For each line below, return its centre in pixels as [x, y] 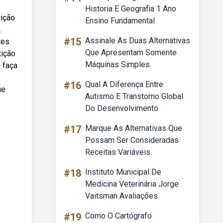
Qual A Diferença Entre [124, 84]
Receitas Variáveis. [118, 152]
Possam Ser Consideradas [132, 140]
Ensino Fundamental [120, 21]
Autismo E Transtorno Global [134, 96]
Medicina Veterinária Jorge [132, 184]
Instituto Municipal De [123, 172]
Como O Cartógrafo [118, 216]
